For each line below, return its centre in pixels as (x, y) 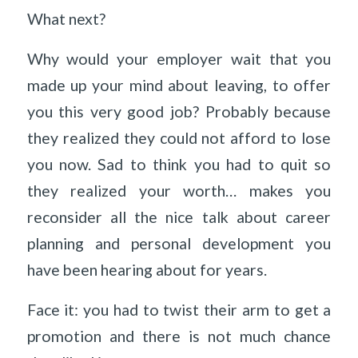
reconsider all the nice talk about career (179, 217)
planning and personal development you (179, 243)
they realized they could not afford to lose (179, 137)
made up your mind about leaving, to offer (179, 85)
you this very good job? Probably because (179, 111)
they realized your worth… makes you (179, 190)
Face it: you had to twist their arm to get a (179, 309)
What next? (66, 19)
